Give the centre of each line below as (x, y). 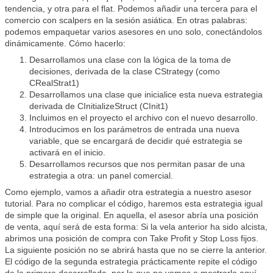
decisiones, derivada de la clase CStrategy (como (125, 71)
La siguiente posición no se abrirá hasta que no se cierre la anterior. (136, 250)
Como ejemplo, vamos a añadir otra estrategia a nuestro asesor (128, 192)
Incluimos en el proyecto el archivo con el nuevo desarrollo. (144, 118)
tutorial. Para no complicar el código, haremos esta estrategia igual (134, 204)
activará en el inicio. (67, 152)
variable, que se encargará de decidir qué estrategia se (136, 141)
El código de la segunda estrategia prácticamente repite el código (131, 261)
